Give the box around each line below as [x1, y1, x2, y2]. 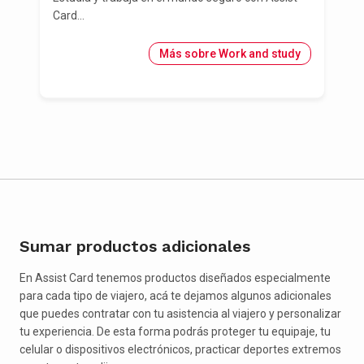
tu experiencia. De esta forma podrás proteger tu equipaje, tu [19, 325, 331, 339]
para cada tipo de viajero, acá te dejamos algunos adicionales [19, 289, 331, 303]
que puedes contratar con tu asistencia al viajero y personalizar [19, 307, 341, 321]
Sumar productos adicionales [19, 236, 250, 257]
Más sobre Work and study [159, 47, 301, 61]
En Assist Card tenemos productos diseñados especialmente [19, 271, 331, 285]
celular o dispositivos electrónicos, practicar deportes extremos [19, 343, 341, 357]
